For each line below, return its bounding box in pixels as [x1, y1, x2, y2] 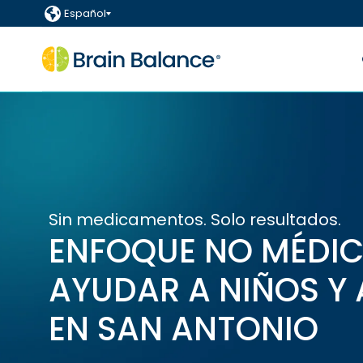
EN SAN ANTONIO [49, 305, 318, 352]
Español [64, 6, 106, 21]
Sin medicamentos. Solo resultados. [49, 207, 341, 231]
